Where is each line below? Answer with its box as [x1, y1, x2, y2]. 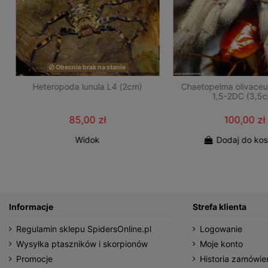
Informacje [9, 202, 53, 212]
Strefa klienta [192, 202, 246, 212]
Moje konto [199, 238, 243, 249]
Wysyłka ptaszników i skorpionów [16, 238, 148, 249]
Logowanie [199, 224, 242, 234]
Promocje [16, 253, 53, 264]
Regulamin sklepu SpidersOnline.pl [16, 224, 151, 234]
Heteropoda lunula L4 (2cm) [32, 81, 142, 92]
